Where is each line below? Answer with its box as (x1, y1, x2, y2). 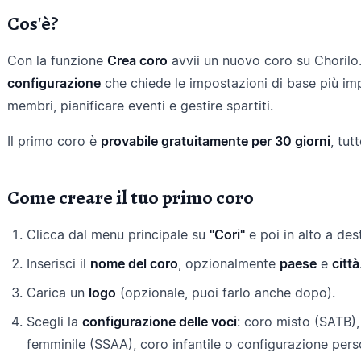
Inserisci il (27, 255, 90, 272)
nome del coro (90, 255, 178, 272)
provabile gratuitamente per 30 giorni (101, 133, 330, 149)
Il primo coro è (7, 133, 101, 149)
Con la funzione (7, 52, 107, 68)
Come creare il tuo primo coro (7, 185, 254, 210)
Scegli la (27, 313, 82, 330)
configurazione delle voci (82, 313, 237, 330)
